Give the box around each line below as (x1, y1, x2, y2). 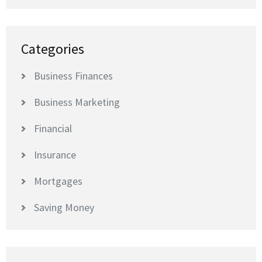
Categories (21, 40, 84, 58)
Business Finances (34, 69, 113, 82)
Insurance (34, 148, 76, 161)
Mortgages (34, 174, 82, 188)
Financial (34, 122, 72, 135)
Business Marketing (34, 95, 120, 109)
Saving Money (34, 201, 94, 214)
